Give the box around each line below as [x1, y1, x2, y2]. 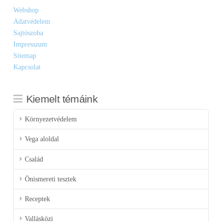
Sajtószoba [13, 29, 43, 37]
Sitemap [13, 52, 36, 59]
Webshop [13, 6, 39, 14]
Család [25, 155, 44, 163]
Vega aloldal [25, 135, 59, 143]
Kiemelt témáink [26, 93, 98, 105]
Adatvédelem [13, 17, 50, 25]
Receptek [25, 195, 51, 203]
